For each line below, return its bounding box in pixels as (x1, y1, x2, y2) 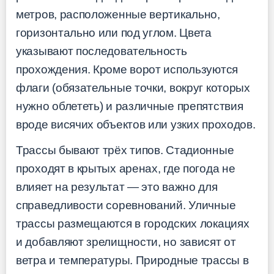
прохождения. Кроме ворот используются (16, 62, 238, 76)
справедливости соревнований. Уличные (16, 199, 236, 212)
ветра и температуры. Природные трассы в (16, 254, 249, 267)
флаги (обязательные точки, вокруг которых (16, 81, 250, 94)
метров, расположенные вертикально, (16, 7, 220, 21)
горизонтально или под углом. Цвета (16, 26, 212, 39)
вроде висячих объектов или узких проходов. (16, 117, 256, 131)
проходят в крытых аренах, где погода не (16, 162, 235, 176)
